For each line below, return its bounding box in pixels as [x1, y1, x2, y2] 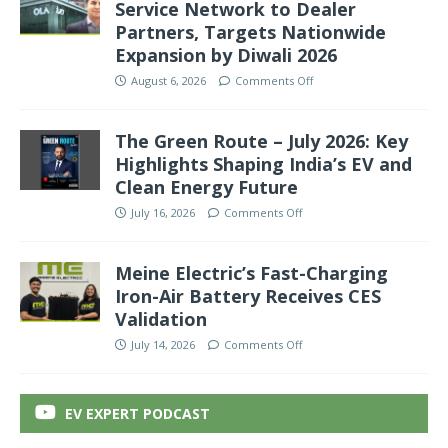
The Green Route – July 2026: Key [115, 129, 408, 154]
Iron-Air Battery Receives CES [115, 284, 381, 309]
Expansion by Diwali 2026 [115, 43, 337, 68]
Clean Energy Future [115, 175, 298, 200]
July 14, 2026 [131, 337, 195, 353]
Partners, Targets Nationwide [115, 20, 386, 45]
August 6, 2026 [131, 73, 206, 89]
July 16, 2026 [131, 205, 195, 221]
